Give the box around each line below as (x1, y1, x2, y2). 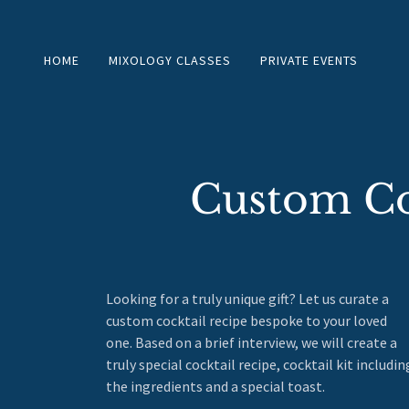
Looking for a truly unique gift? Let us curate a (106, 289, 390, 308)
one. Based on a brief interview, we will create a (106, 333, 398, 351)
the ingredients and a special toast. (106, 377, 329, 395)
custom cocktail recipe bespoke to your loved (106, 311, 388, 330)
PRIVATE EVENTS (259, 52, 358, 68)
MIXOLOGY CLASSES (108, 52, 231, 68)
